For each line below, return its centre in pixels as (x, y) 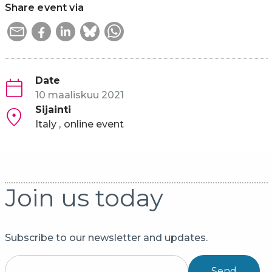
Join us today (84, 198)
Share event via (44, 7)
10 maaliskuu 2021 (79, 95)
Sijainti (53, 109)
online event (93, 124)
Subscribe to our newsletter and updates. (106, 238)
